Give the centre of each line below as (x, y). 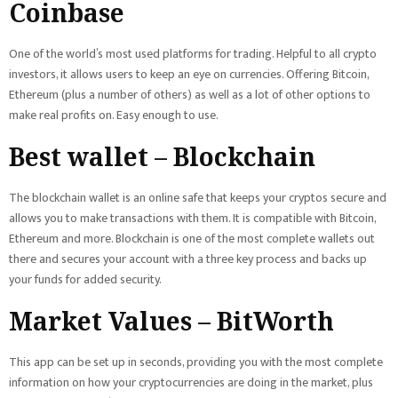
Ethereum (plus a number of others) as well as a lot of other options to (190, 95)
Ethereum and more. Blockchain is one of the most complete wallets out (192, 239)
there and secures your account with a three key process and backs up (188, 259)
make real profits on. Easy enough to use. (115, 115)
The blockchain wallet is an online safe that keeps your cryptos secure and (198, 198)
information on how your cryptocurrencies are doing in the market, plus (191, 382)
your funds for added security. (87, 279)
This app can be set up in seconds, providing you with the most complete (196, 362)
